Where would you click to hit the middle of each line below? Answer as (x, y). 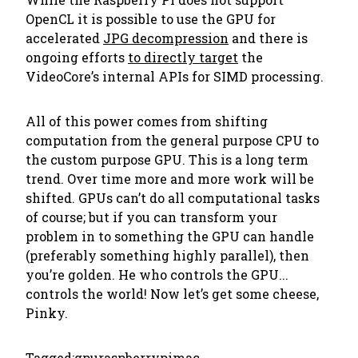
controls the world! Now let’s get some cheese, (172, 294)
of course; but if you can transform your (151, 217)
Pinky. (47, 313)
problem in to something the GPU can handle (170, 236)
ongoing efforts (77, 57)
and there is (268, 38)
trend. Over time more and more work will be (170, 179)
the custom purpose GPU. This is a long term (167, 159)
